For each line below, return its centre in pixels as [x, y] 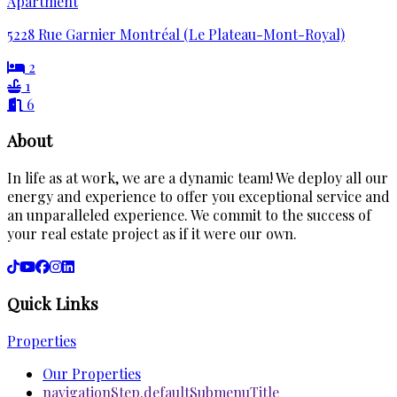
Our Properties [92, 373]
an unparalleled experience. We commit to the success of [189, 215]
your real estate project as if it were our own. [152, 234]
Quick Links [53, 303]
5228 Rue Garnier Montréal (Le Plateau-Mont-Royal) [176, 34]
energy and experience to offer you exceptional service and [198, 197]
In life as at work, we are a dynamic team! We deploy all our [198, 178]
